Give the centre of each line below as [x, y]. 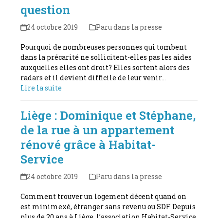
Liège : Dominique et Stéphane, [108, 115]
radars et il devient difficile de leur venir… [93, 77]
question [45, 9]
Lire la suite [41, 88]
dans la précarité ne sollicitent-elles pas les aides [106, 57]
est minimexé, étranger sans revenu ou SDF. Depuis [108, 206]
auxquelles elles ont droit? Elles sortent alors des [105, 67]
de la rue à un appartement [98, 130]
